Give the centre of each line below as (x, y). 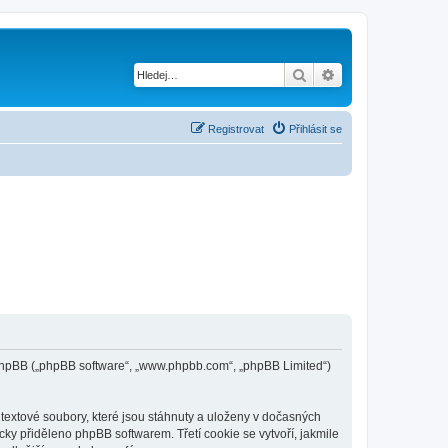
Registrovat (236, 128)
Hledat (328, 74)
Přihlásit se (315, 128)
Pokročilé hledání (390, 74)
